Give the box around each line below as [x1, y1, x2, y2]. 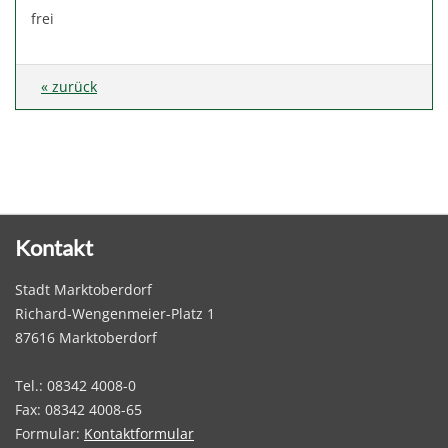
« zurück [41, 77, 97, 96]
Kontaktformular [84, 424, 194, 443]
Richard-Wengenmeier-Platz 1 [15, 304, 215, 323]
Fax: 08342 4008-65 [15, 400, 142, 419]
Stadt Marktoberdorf [15, 280, 152, 299]
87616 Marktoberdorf [15, 328, 157, 347]
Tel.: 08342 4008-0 [15, 376, 136, 395]
